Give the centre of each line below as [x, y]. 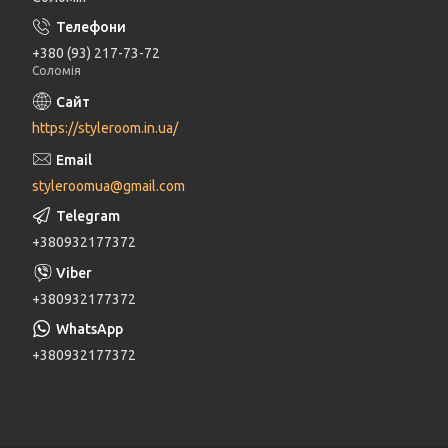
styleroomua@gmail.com [108, 185]
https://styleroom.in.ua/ [105, 127]
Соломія [56, 70]
